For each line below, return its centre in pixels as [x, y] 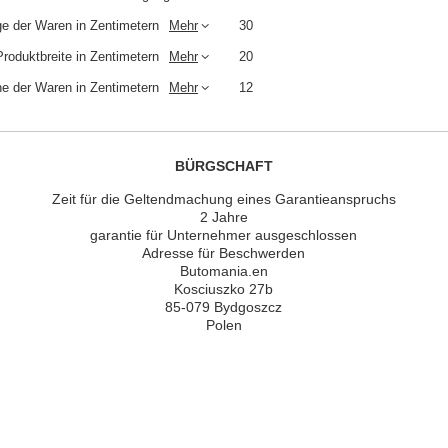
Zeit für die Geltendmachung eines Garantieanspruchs [223, 199]
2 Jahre [223, 217]
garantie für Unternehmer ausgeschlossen [224, 235]
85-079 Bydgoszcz [224, 307]
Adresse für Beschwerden [224, 253]
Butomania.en [223, 271]
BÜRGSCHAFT [224, 166]
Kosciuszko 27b [224, 289]
